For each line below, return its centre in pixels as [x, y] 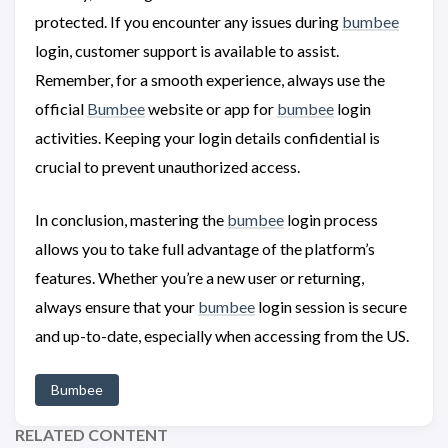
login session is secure [331, 306]
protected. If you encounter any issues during [188, 21]
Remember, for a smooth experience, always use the [210, 79]
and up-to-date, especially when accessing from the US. [222, 335]
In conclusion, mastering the [131, 219]
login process [331, 219]
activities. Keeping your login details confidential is [207, 137]
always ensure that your [116, 306]
